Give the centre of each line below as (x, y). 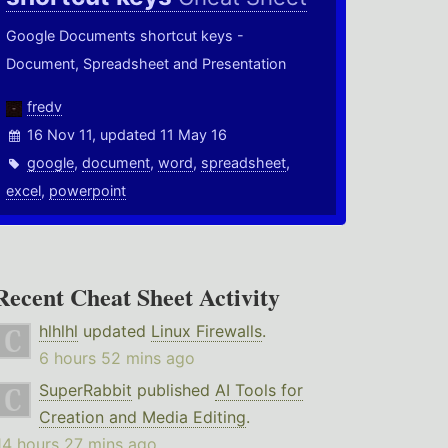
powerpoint (88, 191)
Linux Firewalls (206, 331)
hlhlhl (58, 331)
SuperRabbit (85, 390)
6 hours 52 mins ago (116, 358)
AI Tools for (258, 390)
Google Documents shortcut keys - (125, 36)
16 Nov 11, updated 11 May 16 (127, 135)
